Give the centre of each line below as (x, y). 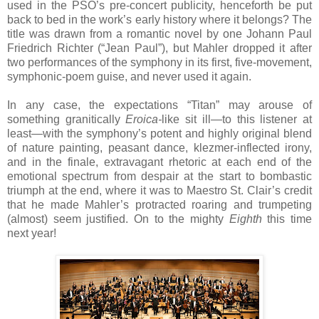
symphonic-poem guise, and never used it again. (131, 76)
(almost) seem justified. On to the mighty (118, 219)
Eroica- (144, 119)
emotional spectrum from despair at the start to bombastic (159, 176)
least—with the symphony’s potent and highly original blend (159, 133)
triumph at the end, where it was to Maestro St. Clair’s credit (159, 190)
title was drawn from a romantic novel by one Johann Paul (159, 33)
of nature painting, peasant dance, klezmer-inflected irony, (159, 147)
